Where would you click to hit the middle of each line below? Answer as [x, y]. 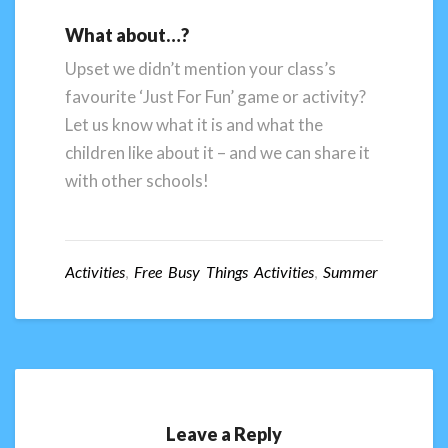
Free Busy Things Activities [224, 272]
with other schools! [137, 180]
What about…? [127, 34]
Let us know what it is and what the [194, 124]
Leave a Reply [224, 434]
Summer [350, 272]
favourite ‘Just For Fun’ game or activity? [215, 96]
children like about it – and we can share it [217, 152]
